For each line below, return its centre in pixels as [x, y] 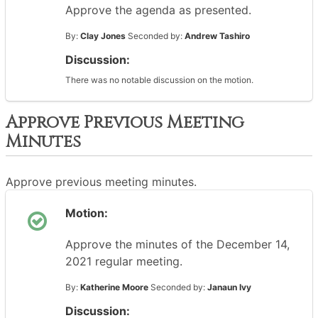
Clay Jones [103, 36]
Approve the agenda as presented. [158, 10]
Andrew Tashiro [217, 36]
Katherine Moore [114, 287]
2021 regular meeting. [124, 261]
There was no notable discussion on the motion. [159, 80]
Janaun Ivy [229, 287]
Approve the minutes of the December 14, [177, 244]
